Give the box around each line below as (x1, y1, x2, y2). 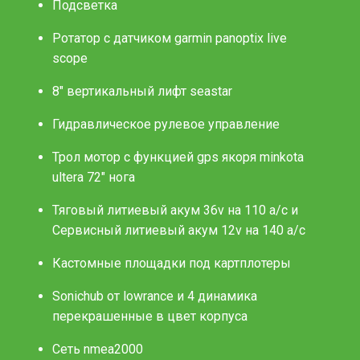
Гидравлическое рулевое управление (52, 116, 280, 132)
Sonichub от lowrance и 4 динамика (52, 288, 257, 304)
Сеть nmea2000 (52, 341, 143, 357)
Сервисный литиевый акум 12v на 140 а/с (52, 222, 305, 238)
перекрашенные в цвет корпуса (52, 308, 247, 324)
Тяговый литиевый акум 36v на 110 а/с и (52, 202, 298, 218)
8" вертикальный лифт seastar (52, 83, 232, 99)
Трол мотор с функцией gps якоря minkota (52, 149, 304, 165)
